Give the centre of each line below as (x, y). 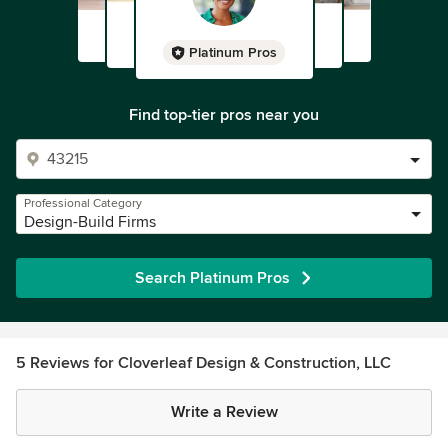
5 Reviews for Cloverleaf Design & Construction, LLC (203, 363)
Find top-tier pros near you (224, 115)
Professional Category (83, 203)
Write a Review (224, 412)
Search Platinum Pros (212, 278)
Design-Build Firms (90, 222)
